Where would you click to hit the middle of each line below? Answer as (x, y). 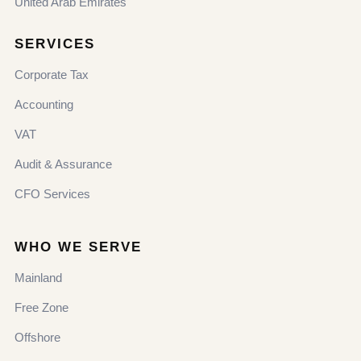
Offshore (37, 337)
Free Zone (41, 307)
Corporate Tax (52, 74)
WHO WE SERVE (79, 247)
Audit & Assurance (63, 164)
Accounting (44, 104)
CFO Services (52, 193)
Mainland (38, 277)
